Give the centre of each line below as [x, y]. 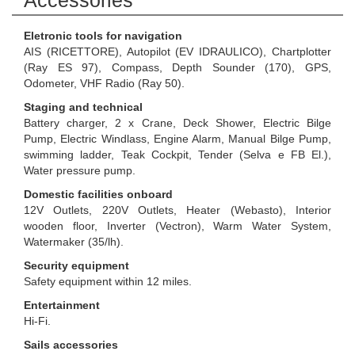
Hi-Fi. [37, 321]
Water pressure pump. [80, 170]
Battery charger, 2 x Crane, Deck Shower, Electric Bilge [177, 123]
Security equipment [76, 265]
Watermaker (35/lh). [74, 242]
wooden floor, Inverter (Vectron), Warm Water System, [177, 226]
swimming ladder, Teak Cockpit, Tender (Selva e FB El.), [177, 155]
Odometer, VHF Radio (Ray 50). [104, 83]
